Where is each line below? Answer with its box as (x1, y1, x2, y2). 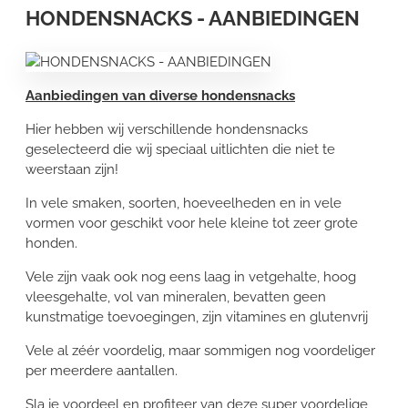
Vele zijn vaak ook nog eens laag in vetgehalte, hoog (25, 268, 356, 285)
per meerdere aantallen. (25, 362, 178, 379)
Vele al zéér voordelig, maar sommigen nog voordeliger (25, 342, 375, 359)
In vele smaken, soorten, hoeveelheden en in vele (25, 194, 342, 211)
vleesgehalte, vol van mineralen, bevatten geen (25, 288, 326, 305)
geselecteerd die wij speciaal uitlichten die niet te (25, 140, 335, 158)
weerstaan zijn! (25, 160, 118, 178)
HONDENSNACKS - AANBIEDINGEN (25, 5, 360, 30)
